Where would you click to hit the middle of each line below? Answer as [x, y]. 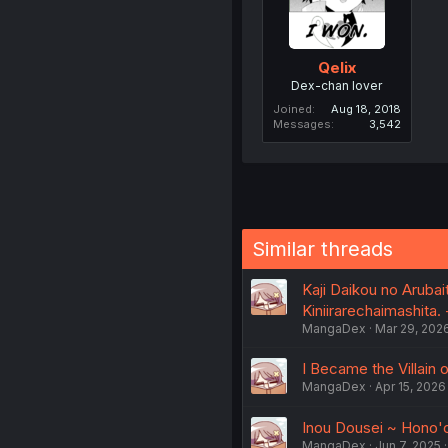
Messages [301, 123]
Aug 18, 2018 [365, 108]
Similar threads [322, 248]
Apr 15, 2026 [410, 386]
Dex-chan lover [337, 85]
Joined [292, 108]
